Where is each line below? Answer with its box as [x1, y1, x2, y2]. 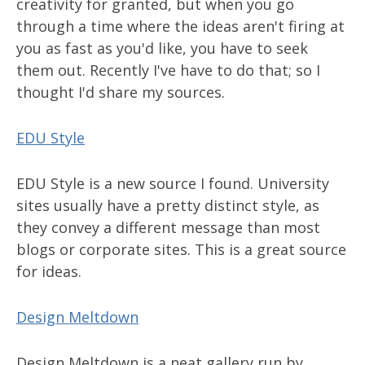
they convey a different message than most [16, 218, 320, 237]
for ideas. [16, 262, 81, 281]
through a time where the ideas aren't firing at [16, 16, 345, 36]
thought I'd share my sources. [16, 82, 225, 102]
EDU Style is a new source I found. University [16, 174, 329, 193]
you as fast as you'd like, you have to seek [16, 38, 308, 58]
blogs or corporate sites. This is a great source [16, 240, 346, 259]
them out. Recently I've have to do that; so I [16, 60, 320, 80]
